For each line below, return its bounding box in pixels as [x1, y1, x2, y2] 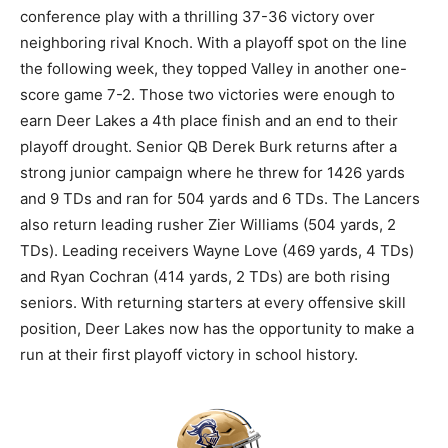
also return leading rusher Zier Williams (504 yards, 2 [20, 215, 396, 235]
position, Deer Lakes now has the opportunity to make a [20, 319, 414, 339]
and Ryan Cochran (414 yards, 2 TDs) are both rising [20, 267, 390, 287]
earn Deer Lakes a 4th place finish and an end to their [20, 111, 398, 131]
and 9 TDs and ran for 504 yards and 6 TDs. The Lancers [20, 189, 420, 209]
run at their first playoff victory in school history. [20, 345, 358, 365]
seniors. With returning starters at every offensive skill [20, 293, 406, 313]
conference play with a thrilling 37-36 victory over [20, 7, 375, 27]
